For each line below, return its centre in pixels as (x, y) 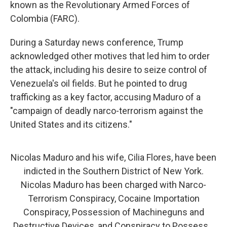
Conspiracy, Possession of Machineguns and (113, 212)
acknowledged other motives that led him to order (110, 56)
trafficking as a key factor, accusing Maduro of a (105, 97)
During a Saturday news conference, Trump (97, 42)
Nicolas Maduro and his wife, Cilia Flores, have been (113, 157)
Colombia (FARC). (45, 18)
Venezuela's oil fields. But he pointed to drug (99, 83)
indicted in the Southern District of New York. (113, 171)
